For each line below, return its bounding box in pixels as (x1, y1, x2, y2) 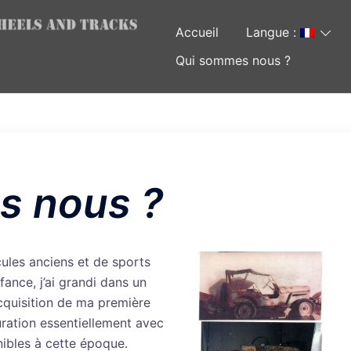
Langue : (246, 24, 300, 40)
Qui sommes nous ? (175, 52, 291, 68)
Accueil (175, 24, 219, 40)
